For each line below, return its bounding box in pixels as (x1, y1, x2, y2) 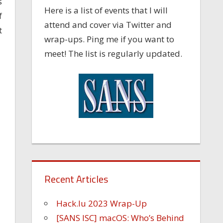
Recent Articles (44, 171, 109, 187)
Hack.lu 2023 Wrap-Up (56, 197, 147, 209)
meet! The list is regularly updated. (44, 48, 183, 60)
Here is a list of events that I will (44, 4, 168, 16)
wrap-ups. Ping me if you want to (44, 33, 175, 45)
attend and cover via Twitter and (44, 19, 172, 31)
